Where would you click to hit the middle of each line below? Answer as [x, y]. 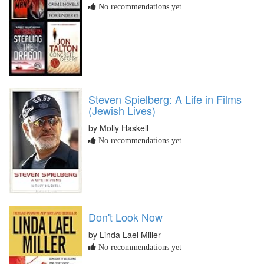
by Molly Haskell [118, 128]
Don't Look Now [126, 217]
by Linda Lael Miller [125, 235]
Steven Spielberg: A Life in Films [165, 99]
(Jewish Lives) [122, 110]
